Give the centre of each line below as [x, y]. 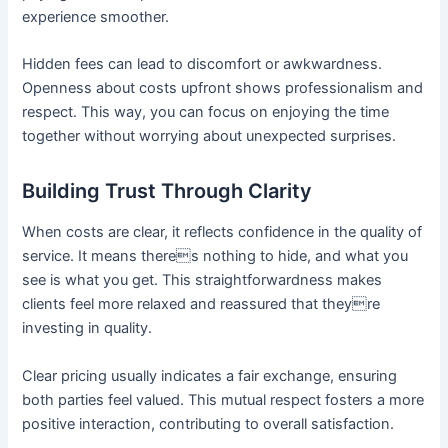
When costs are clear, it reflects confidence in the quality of [222, 232]
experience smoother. [96, 16]
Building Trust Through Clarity [167, 191]
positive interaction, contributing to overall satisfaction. [208, 423]
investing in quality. [87, 328]
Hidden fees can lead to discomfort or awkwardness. [202, 64]
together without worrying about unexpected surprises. [209, 136]
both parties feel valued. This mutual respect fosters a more [223, 399]
